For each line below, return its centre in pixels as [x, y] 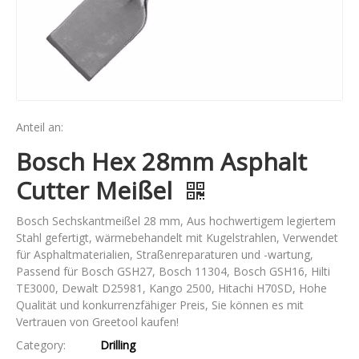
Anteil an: [40, 127]
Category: [41, 345]
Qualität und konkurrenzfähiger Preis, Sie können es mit [160, 305]
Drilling [118, 345]
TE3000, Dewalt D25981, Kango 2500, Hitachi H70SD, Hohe [171, 288]
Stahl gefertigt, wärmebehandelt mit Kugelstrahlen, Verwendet [177, 238]
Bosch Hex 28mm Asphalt [161, 161]
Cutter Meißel [97, 190]
